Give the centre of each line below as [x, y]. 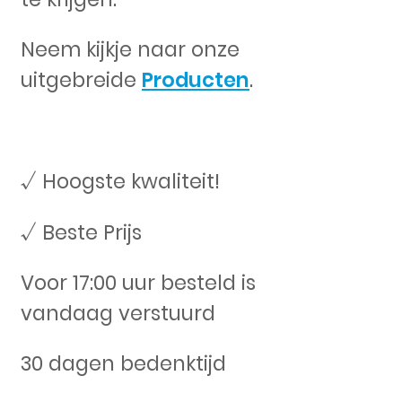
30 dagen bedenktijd [123, 364]
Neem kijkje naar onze [130, 50]
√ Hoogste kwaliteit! [120, 182]
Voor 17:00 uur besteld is [138, 282]
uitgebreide [81, 80]
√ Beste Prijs [81, 232]
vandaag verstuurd [118, 313]
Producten [196, 80]
